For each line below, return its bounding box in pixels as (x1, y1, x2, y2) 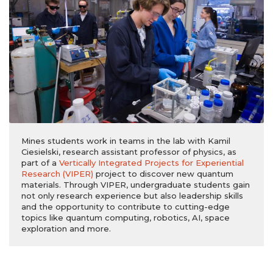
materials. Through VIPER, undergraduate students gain (21, 179, 250, 190)
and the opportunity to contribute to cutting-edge (21, 201, 230, 211)
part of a (21, 157, 59, 168)
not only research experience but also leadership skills (21, 190, 243, 200)
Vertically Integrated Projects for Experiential (59, 157, 244, 168)
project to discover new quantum (93, 168, 233, 179)
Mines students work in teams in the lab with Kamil (21, 135, 230, 146)
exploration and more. (21, 223, 111, 233)
